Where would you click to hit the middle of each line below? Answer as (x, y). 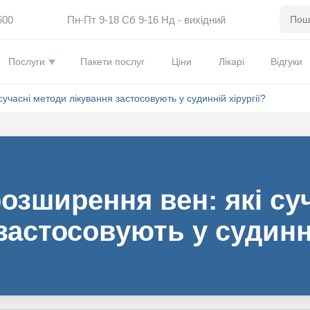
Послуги (26, 62)
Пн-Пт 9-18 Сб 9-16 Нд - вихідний (146, 19)
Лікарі (231, 62)
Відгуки (287, 62)
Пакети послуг (113, 62)
